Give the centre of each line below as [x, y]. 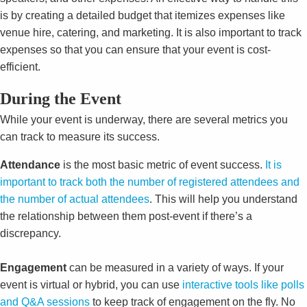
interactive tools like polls [242, 284]
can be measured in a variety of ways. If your [175, 267]
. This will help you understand [223, 199]
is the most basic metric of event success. [161, 164]
